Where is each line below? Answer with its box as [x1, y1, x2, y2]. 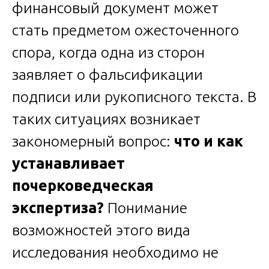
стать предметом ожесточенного [12, 21, 239, 38]
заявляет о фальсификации [12, 65, 203, 83]
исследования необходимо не [12, 243, 219, 261]
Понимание [104, 199, 187, 216]
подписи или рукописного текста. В [12, 88, 256, 105]
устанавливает [12, 154, 125, 172]
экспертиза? [12, 199, 104, 216]
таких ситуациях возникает [12, 110, 201, 127]
